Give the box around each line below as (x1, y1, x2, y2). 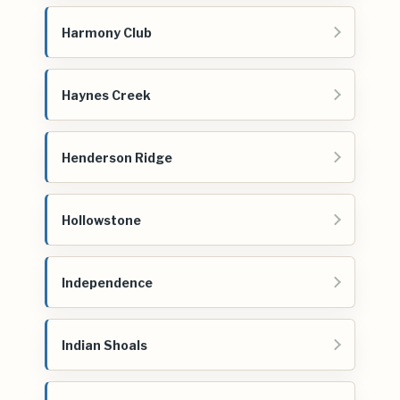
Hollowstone (62, 212, 141, 228)
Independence (62, 274, 153, 290)
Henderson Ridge (62, 149, 172, 165)
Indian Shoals (62, 337, 147, 353)
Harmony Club (62, 24, 152, 40)
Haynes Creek (62, 87, 151, 103)
